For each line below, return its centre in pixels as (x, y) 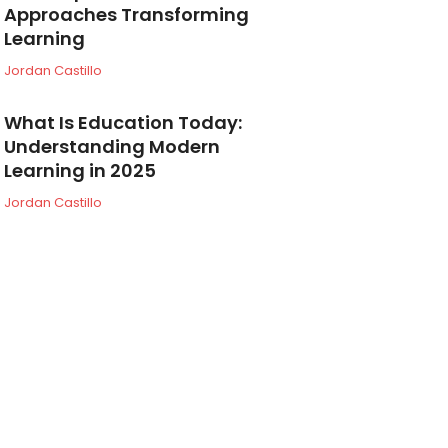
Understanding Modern (112, 146)
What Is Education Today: (123, 122)
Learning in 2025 (80, 170)
